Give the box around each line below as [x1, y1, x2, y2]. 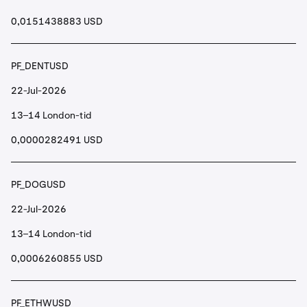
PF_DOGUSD [11, 178, 66, 191]
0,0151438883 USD [11, 15, 103, 27]
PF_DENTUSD [11, 60, 69, 72]
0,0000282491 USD [11, 134, 103, 146]
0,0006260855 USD [11, 252, 103, 265]
